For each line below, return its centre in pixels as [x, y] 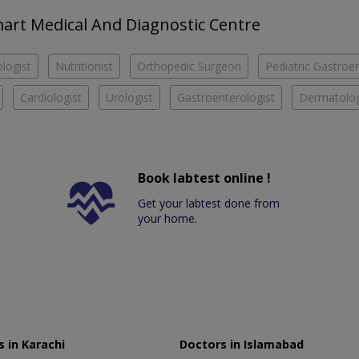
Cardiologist [51, 98]
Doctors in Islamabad [242, 345]
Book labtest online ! [205, 178]
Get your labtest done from [209, 204]
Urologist [129, 98]
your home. [168, 219]
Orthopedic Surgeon [189, 67]
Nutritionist [84, 67]
